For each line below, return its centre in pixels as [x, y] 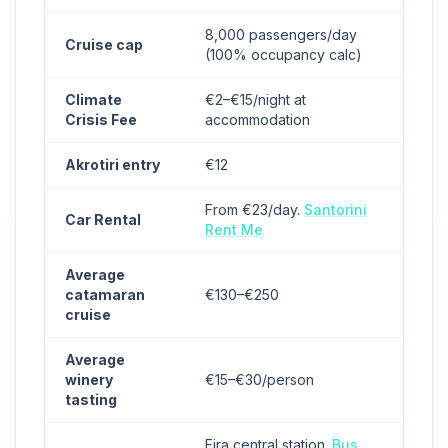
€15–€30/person [259, 380]
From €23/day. [254, 210]
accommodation [257, 120]
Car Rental [103, 220]
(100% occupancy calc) [283, 55]
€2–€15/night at [255, 100]
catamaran [105, 295]
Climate [93, 100]
